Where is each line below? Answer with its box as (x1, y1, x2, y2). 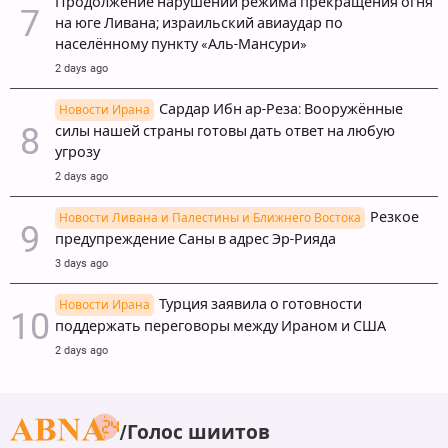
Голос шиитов (127, 420, 270, 444)
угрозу (55, 143, 100, 161)
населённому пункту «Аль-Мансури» (55, 35, 307, 53)
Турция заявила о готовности (159, 295, 362, 313)
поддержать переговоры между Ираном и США (55, 317, 386, 335)
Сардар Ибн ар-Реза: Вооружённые (159, 100, 403, 118)
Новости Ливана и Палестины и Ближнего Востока (59, 210, 361, 225)
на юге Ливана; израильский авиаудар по (55, 14, 343, 32)
